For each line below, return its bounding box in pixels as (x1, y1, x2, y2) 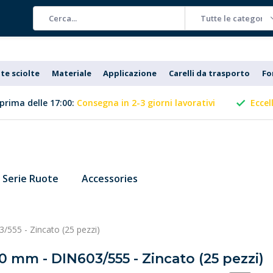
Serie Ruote (2, 172, 58, 185)
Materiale (51, 68, 91, 79)
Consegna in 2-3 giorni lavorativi (77, 97, 215, 108)
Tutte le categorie (200, 13, 271, 24)
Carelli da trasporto (169, 68, 250, 79)
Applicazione (103, 68, 157, 79)
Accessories (82, 172, 138, 185)
